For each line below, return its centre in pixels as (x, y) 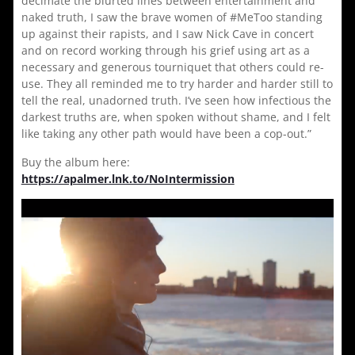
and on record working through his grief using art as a (165, 51)
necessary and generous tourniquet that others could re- (172, 67)
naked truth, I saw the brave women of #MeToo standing (172, 17)
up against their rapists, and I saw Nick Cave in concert (167, 34)
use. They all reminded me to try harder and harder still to (177, 84)
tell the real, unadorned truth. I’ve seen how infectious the (176, 101)
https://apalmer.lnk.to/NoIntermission (128, 179)
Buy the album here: (75, 162)
